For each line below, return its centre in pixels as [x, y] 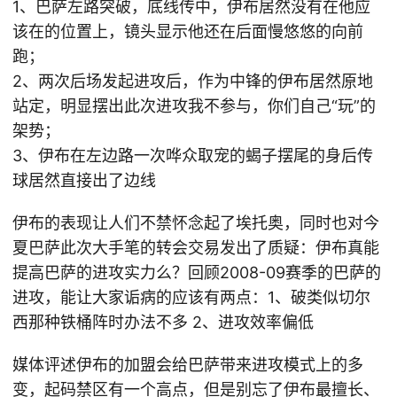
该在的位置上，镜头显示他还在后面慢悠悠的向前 [188, 31]
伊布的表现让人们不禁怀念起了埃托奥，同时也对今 [196, 223]
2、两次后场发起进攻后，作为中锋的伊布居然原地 [193, 81]
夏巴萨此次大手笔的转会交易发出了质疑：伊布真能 [196, 248]
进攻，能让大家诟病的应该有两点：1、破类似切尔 [191, 297]
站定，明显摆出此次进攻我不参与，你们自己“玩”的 [194, 106]
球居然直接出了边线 [84, 180]
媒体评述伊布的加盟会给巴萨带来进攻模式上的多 [188, 365]
